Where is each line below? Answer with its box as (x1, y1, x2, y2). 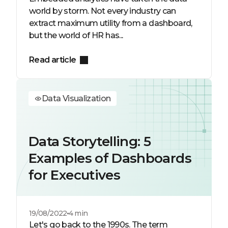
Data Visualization (42, 94, 111, 103)
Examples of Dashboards (28, 150, 191, 166)
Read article (29, 55, 76, 65)
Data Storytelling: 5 (28, 133, 151, 150)
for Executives (28, 167, 121, 183)
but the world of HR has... (29, 31, 123, 40)
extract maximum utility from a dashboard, (29, 18, 192, 28)
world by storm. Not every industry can (29, 6, 176, 16)
